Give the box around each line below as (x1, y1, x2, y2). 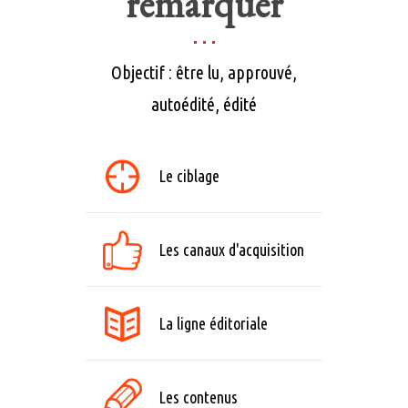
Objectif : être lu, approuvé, (111, 63, 297, 83)
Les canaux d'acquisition (158, 240, 304, 259)
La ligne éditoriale (158, 314, 268, 332)
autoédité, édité (151, 95, 257, 115)
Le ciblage (158, 167, 219, 185)
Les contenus (158, 388, 238, 406)
